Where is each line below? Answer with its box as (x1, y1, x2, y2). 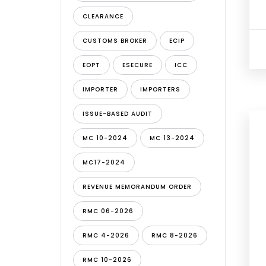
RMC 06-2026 (83, 207, 134, 216)
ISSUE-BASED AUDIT (83, 109, 153, 118)
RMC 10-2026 (83, 255, 132, 264)
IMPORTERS (140, 85, 180, 94)
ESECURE (122, 61, 153, 69)
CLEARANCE (83, 12, 123, 21)
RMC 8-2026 (151, 231, 198, 240)
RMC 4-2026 (83, 231, 129, 240)
